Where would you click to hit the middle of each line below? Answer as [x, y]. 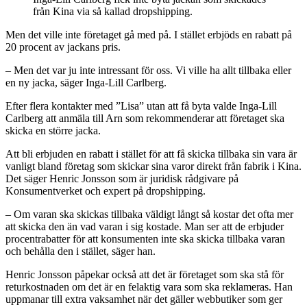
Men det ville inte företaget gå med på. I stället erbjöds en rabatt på [149, 34]
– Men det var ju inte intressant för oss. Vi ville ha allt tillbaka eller [148, 70]
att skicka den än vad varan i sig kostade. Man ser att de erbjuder [145, 226]
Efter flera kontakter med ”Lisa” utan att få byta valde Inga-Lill [141, 106]
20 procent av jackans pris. [63, 47]
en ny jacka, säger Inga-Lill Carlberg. [86, 82]
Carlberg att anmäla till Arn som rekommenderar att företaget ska [145, 118]
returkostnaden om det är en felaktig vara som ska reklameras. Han [149, 286]
